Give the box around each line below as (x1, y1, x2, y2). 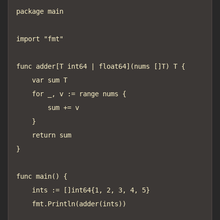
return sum (16, 131, 32, 139)
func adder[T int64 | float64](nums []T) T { (16, 62, 185, 70)
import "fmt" (16, 35, 63, 43)
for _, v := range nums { (16, 90, 32, 98)
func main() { (16, 172, 67, 180)
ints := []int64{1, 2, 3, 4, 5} (16, 186, 32, 194)
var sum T (16, 76, 32, 84)
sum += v (16, 104, 48, 111)
